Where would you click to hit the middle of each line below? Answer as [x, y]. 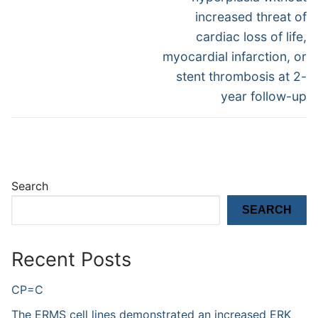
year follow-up [264, 97]
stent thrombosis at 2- [241, 77]
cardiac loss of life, [251, 37]
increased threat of [251, 17]
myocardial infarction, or [235, 57]
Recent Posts [71, 259]
